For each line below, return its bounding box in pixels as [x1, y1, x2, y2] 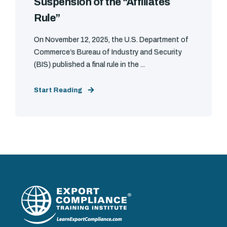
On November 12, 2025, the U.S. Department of [33, 35, 189, 44]
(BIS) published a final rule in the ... [33, 60, 145, 69]
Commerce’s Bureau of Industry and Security [33, 48, 182, 56]
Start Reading [33, 86, 83, 94]
